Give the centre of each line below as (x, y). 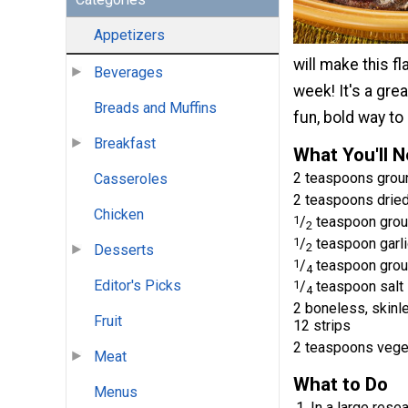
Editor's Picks (138, 286)
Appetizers (129, 36)
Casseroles (131, 179)
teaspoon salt (358, 287)
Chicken (119, 215)
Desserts (124, 250)
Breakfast (125, 144)
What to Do (341, 384)
